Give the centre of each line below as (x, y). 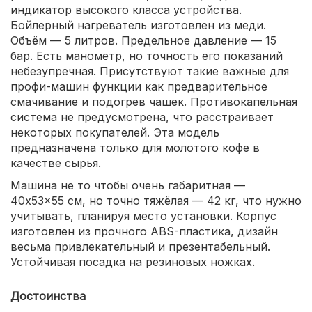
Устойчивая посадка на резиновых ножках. (133, 262)
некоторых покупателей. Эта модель (115, 132)
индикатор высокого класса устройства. (126, 9)
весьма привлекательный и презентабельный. (140, 246)
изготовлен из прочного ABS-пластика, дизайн (144, 231)
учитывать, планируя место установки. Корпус (143, 216)
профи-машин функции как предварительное (139, 86)
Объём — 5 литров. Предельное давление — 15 (143, 40)
